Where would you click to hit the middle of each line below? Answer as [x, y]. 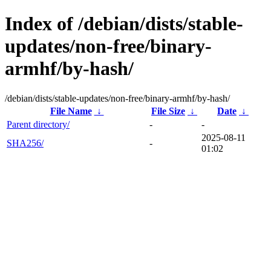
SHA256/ [25, 143]
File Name [71, 111]
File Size [168, 111]
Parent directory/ [38, 124]
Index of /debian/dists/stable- [124, 24]
